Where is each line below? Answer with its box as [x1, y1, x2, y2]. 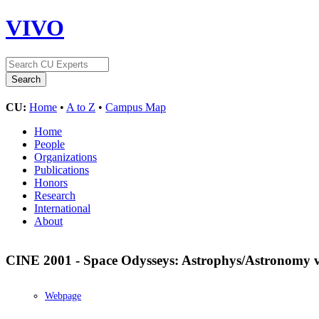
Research [34, 189, 75, 202]
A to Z [66, 100, 95, 113]
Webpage [45, 291, 81, 302]
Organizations [34, 150, 97, 163]
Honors [34, 176, 68, 189]
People [34, 137, 65, 150]
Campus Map [105, 100, 166, 113]
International [34, 202, 90, 214]
